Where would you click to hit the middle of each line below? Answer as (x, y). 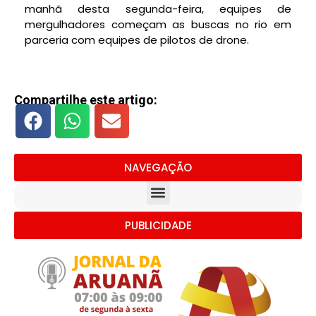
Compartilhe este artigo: (86, 100)
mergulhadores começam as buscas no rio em (158, 24)
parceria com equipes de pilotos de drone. (137, 39)
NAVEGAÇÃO (158, 167)
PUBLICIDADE (158, 225)
